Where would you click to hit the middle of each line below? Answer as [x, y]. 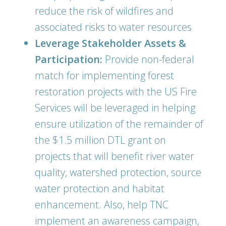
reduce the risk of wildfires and [104, 11]
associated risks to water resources [113, 27]
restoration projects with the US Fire [116, 92]
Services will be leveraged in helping [115, 108]
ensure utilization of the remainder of [119, 124]
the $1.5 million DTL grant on [100, 140]
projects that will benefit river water [115, 156]
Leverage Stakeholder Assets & [110, 43]
